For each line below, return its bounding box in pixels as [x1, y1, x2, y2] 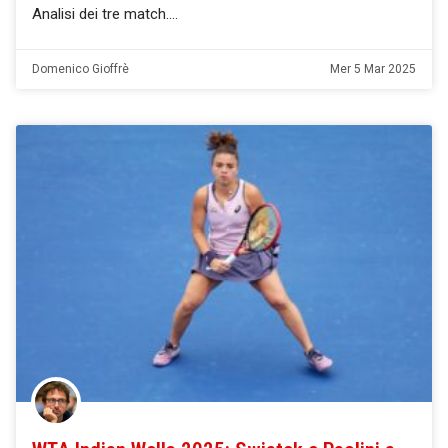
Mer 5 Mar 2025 [330, 61, 416, 76]
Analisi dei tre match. [32, 4, 169, 23]
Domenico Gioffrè [32, 61, 129, 76]
